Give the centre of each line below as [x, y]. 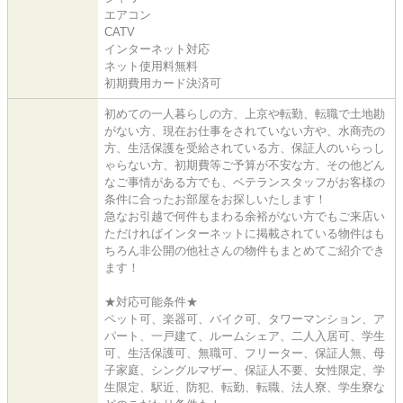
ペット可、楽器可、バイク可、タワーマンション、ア [245, 318]
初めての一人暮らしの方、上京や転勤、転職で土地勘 [245, 113]
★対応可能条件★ [151, 301]
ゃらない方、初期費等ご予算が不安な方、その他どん [245, 165]
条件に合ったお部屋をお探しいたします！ [215, 199]
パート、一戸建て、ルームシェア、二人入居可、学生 [245, 336]
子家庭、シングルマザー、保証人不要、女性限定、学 [245, 370]
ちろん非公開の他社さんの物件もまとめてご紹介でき [245, 250]
